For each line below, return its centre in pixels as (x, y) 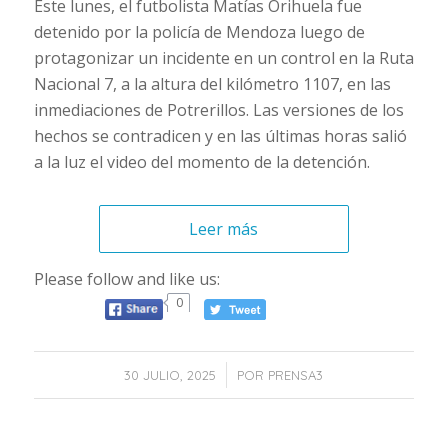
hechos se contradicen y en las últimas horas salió (220, 136)
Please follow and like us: (126, 278)
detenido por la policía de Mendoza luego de (199, 32)
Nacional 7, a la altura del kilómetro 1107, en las (212, 84)
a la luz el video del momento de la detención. (201, 162)
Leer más (224, 229)
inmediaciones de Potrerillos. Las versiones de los (218, 110)
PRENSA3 (296, 375)
